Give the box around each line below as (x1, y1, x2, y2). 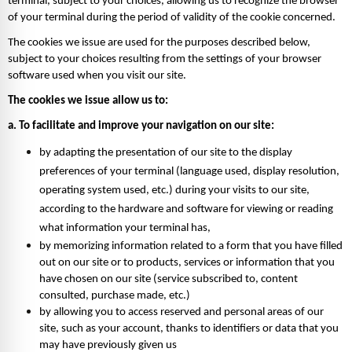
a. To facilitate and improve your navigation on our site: (8, 120, 277, 133)
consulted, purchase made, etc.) (39, 290, 192, 302)
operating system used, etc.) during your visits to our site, (39, 185, 310, 197)
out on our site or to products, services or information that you (39, 257, 335, 269)
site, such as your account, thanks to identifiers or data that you (39, 323, 339, 335)
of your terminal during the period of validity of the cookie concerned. (8, 12, 338, 24)
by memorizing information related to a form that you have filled (39, 240, 343, 253)
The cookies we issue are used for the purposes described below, (8, 36, 310, 49)
